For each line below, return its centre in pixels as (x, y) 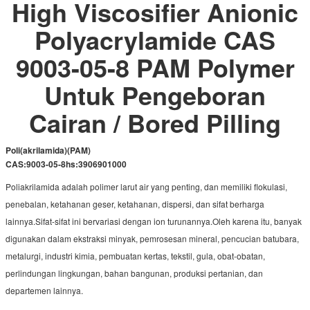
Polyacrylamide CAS (155, 39)
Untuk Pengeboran (155, 94)
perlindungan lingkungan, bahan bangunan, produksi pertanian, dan (134, 273)
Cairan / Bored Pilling (155, 122)
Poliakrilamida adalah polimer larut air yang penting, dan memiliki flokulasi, (146, 186)
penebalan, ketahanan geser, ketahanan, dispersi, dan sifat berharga (135, 203)
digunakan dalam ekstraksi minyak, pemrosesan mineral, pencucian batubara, (152, 238)
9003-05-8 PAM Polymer (155, 67)
